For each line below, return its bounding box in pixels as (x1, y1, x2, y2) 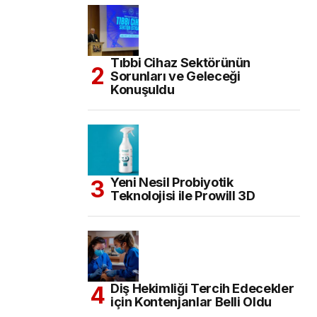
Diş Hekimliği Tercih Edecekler (110, 281, 294, 296)
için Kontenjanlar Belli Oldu (134, 294, 272, 310)
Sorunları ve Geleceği (110, 69, 241, 84)
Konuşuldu (110, 82, 175, 98)
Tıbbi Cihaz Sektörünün (110, 55, 251, 71)
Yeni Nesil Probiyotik (110, 175, 234, 190)
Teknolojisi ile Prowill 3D (110, 188, 255, 204)
